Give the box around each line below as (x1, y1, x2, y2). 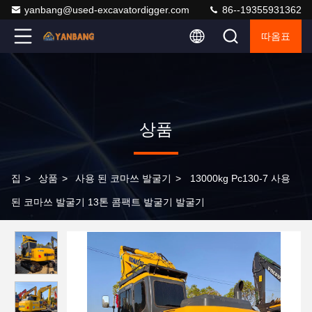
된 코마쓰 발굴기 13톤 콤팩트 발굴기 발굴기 (11, 196, 205, 208)
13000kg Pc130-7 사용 (190, 173, 290, 184)
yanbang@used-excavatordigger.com (24, 4, 189, 15)
